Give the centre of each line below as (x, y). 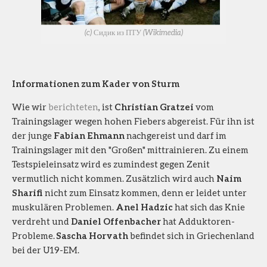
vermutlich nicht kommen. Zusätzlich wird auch (114, 178)
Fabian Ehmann (89, 135)
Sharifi (27, 192)
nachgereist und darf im (176, 135)
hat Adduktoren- (198, 221)
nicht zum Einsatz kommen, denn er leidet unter (145, 192)
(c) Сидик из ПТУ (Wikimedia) (133, 32)
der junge (33, 135)
